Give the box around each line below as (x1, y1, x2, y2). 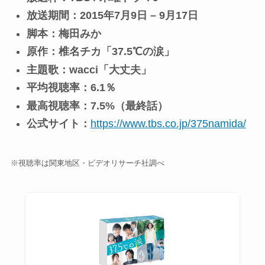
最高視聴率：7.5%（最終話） (26, 99, 168, 112)
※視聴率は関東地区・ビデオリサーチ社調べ (10, 159, 164, 168)
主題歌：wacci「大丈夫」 (26, 63, 151, 76)
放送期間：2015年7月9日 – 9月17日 (26, 9, 198, 22)
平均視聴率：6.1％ (26, 82, 116, 94)
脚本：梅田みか (26, 27, 101, 40)
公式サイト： (26, 118, 91, 130)
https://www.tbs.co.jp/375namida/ (90, 118, 246, 130)
